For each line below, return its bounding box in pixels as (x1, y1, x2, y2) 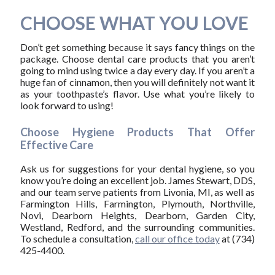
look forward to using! (20, 99, 114, 111)
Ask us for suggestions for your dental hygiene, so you (20, 162, 255, 174)
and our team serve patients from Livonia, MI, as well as (20, 185, 255, 198)
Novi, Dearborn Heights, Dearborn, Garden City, (20, 209, 255, 221)
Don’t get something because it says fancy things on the (20, 41, 255, 53)
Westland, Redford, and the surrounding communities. (20, 220, 255, 233)
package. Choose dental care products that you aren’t (20, 52, 255, 64)
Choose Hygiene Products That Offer (20, 125, 255, 139)
